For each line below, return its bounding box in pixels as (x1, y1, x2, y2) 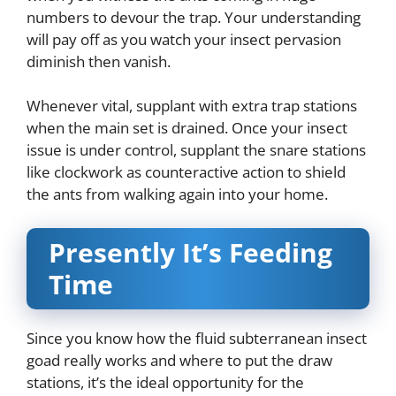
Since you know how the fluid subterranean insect (27, 327, 367, 348)
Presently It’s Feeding (49, 233, 332, 270)
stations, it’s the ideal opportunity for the (27, 371, 304, 392)
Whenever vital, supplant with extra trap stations (27, 95, 357, 117)
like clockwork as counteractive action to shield (27, 162, 346, 183)
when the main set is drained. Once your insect (27, 118, 347, 139)
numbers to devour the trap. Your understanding (27, 6, 361, 27)
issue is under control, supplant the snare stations (27, 140, 366, 161)
